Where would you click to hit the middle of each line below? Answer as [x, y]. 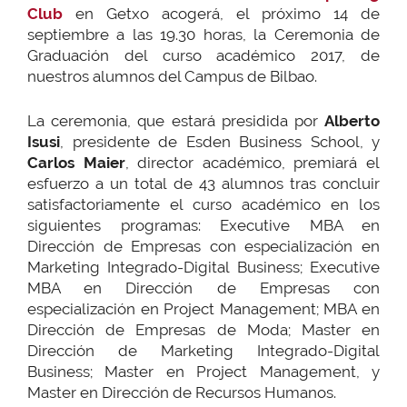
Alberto [352, 120]
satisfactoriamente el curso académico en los [203, 204]
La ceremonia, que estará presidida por [176, 120]
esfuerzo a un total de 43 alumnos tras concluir [203, 183]
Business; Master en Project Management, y [203, 371]
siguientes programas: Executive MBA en [203, 225]
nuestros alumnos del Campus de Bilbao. [172, 77]
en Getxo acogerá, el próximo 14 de [228, 14]
